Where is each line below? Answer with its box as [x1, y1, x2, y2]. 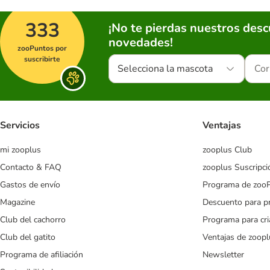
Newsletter [202, 249, 244, 261]
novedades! [108, 34, 173, 51]
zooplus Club [202, 144, 252, 156]
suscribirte [24, 54, 60, 64]
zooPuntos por [17, 43, 67, 53]
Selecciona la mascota [118, 62, 213, 75]
